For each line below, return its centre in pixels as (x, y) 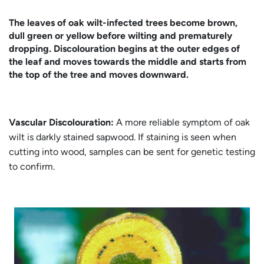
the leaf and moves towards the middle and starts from (128, 62)
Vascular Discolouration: (61, 123)
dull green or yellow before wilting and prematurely (121, 36)
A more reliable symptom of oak (182, 123)
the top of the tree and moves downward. (99, 75)
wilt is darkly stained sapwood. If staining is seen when (123, 137)
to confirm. (32, 167)
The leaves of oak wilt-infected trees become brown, (123, 23)
